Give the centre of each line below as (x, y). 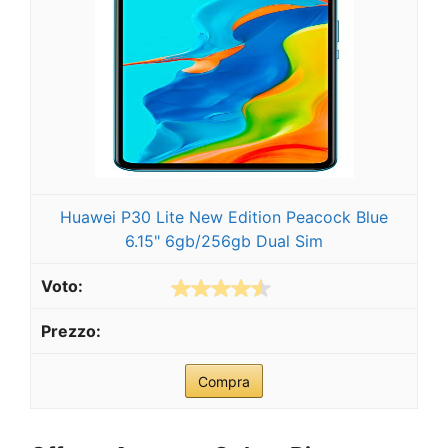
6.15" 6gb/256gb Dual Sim (224, 241)
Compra (224, 382)
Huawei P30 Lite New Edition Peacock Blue (224, 217)
